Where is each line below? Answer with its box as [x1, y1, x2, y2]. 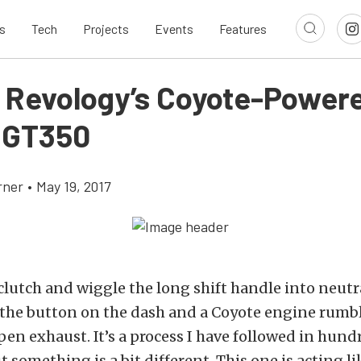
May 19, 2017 [36, 177, 110, 195]
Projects [83, 21, 129, 37]
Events [155, 21, 193, 37]
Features [219, 21, 267, 37]
